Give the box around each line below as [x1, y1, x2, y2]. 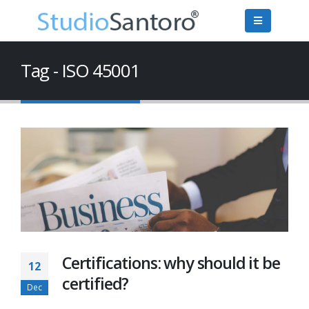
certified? [62, 272, 129, 295]
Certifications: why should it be [62, 252, 280, 275]
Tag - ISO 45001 [21, 58, 140, 83]
